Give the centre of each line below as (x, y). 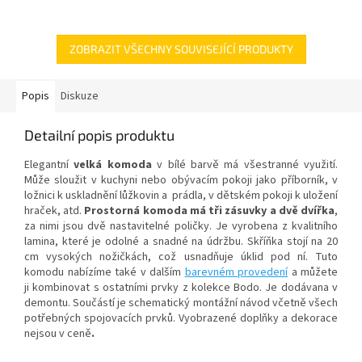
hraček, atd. (55, 210)
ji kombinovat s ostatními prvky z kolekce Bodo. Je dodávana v (181, 287)
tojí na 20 (315, 241)
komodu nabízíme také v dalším (105, 272)
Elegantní (46, 164)
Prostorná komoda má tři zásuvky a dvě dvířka (210, 210)
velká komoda (110, 164)
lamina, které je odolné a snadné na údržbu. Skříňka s (158, 241)
